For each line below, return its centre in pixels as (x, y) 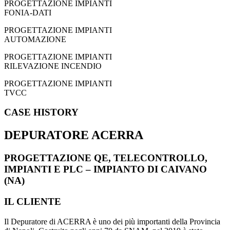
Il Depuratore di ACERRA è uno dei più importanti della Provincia (112, 221)
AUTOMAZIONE (35, 39)
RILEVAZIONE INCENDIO (53, 66)
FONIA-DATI (28, 12)
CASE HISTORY (41, 112)
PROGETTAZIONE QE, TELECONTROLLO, (106, 158)
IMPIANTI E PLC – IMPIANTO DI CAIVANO (106, 169)
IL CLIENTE (33, 201)
